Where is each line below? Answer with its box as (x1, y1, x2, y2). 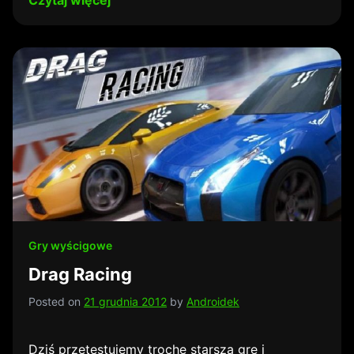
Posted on (28, 295, 84, 308)
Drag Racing (28, 264, 132, 284)
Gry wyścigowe (28, 239, 112, 252)
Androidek (186, 295, 239, 308)
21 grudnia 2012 (84, 295, 167, 308)
